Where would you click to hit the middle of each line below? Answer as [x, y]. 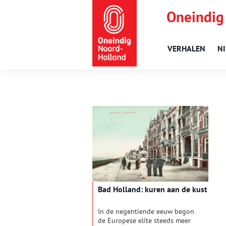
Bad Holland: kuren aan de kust [153, 189]
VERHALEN [186, 48]
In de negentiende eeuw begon [146, 212]
